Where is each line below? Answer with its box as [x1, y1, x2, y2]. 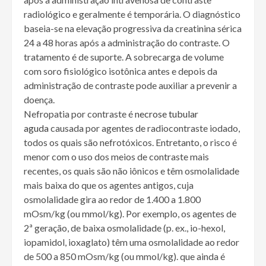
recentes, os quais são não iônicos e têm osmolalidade [24, 165, 239, 177]
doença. [24, 94, 55, 106]
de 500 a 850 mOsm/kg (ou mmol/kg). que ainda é [24, 251, 225, 262]
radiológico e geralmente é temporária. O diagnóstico [24, 8, 240, 20]
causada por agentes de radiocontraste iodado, [49, 122, 240, 134]
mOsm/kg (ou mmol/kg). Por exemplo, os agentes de [24, 208, 236, 220]
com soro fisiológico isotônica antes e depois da [24, 65, 217, 77]
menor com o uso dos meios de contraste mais [24, 151, 209, 163]
